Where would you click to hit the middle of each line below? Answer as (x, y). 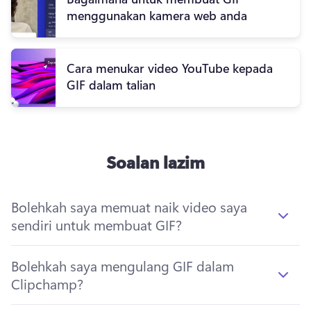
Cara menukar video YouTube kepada (170, 68)
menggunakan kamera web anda (157, 16)
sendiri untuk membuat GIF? (96, 225)
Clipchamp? (47, 284)
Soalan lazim (155, 162)
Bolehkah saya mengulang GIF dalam (123, 266)
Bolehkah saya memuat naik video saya (129, 207)
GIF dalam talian (111, 85)
